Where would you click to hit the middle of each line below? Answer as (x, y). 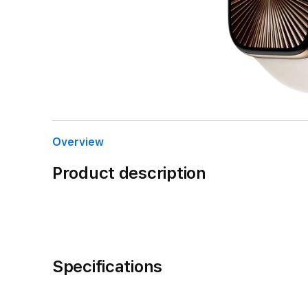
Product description (129, 173)
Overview (78, 142)
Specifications (108, 266)
